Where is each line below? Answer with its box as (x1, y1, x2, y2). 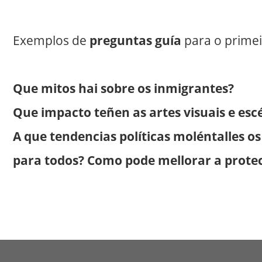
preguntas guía (89, 32, 184, 49)
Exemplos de (13, 32, 89, 49)
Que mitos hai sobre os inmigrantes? (13, 80, 234, 97)
